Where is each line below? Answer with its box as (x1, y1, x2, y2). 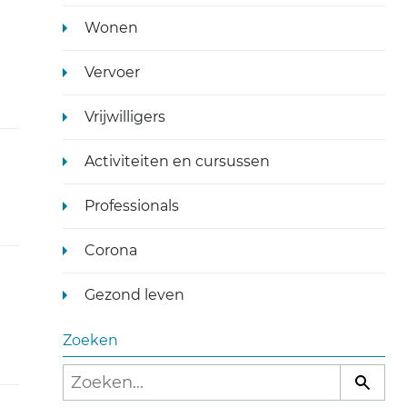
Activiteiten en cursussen (84, 153, 270, 170)
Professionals (84, 197, 179, 214)
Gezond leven (84, 286, 184, 303)
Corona (84, 242, 137, 259)
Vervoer (84, 64, 140, 81)
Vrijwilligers (84, 108, 165, 125)
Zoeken (62, 332, 118, 349)
